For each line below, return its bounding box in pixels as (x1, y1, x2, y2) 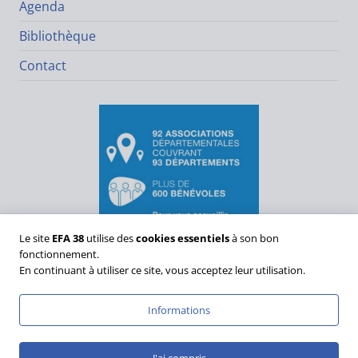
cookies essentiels (136, 231, 229, 245)
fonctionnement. (19, 247, 99, 261)
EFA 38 (52, 231, 84, 245)
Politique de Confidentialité (37, 335, 201, 352)
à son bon (229, 231, 279, 245)
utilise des (84, 231, 136, 245)
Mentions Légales (216, 335, 321, 352)
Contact (18, 57, 66, 74)
